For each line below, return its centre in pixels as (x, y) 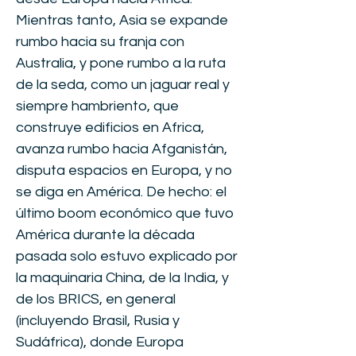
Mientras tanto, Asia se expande (122, 20)
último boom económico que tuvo (125, 213)
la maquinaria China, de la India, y (122, 278)
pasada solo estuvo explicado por (127, 256)
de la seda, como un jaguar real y (123, 85)
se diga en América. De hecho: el (121, 192)
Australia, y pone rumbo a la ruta (121, 63)
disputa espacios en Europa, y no (124, 170)
